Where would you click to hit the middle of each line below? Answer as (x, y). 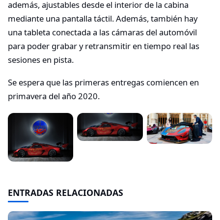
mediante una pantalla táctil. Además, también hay (103, 19)
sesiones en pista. (41, 60)
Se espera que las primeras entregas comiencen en (103, 82)
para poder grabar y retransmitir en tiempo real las (104, 46)
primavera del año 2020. (54, 96)
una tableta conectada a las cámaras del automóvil (102, 32)
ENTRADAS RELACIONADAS (66, 193)
